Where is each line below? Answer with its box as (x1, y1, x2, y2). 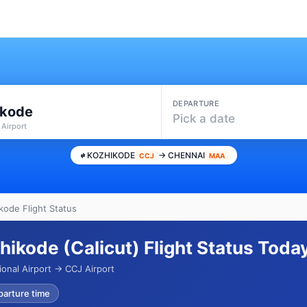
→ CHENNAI (158, 150, 205, 160)
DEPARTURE (173, 98, 219, 108)
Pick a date (173, 111, 236, 125)
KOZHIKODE (86, 150, 135, 160)
